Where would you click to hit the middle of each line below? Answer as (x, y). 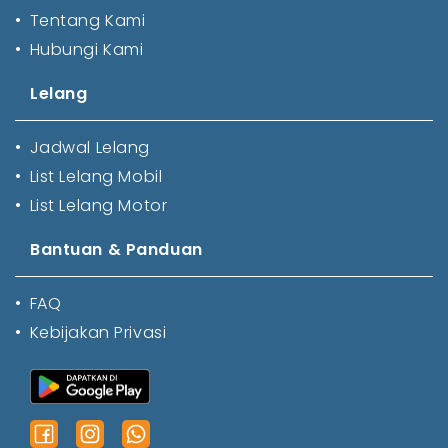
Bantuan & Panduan (116, 249)
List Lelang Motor (98, 205)
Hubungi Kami (86, 49)
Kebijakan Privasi (98, 332)
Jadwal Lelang (89, 147)
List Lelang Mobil (96, 176)
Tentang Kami (87, 20)
